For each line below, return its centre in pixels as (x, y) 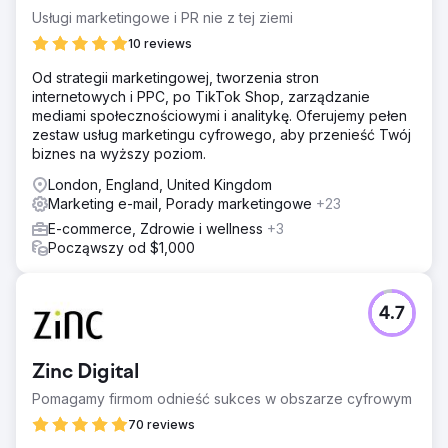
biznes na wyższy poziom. (119, 153)
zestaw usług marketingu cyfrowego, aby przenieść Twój (221, 134)
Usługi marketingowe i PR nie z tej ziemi (162, 17)
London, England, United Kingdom (160, 184)
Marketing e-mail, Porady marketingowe (182, 203)
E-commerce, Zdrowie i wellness (157, 228)
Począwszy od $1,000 (121, 247)
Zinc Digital (85, 372)
